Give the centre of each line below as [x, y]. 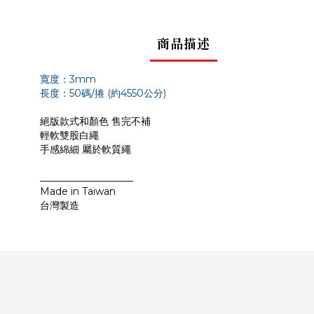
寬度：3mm [68, 79]
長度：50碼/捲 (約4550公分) [103, 93]
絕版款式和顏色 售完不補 [95, 121]
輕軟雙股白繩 [69, 135]
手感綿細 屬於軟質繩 [86, 149]
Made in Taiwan [78, 191]
